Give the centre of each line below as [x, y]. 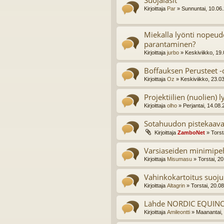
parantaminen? [170, 44]
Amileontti [178, 212]
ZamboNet [191, 133]
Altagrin [176, 186]
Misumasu [179, 159]
